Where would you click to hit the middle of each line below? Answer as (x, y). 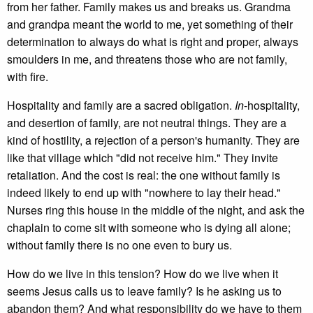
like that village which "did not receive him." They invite (143, 158)
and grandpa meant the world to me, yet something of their (150, 24)
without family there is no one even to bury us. (119, 245)
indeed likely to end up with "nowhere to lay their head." (144, 192)
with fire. (28, 77)
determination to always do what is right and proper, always (153, 42)
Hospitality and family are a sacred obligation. (121, 105)
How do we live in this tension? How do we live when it (143, 274)
